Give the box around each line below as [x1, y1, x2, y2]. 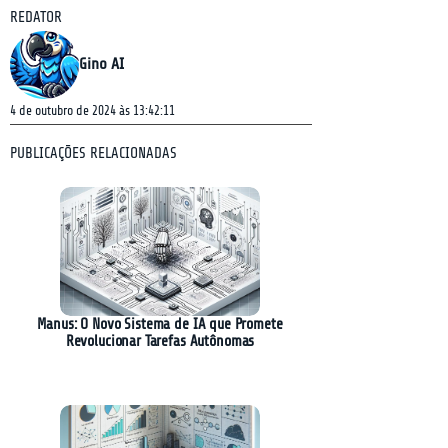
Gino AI [79, 55, 124, 73]
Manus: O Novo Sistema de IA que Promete [37, 316, 283, 333]
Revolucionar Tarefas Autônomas [65, 333, 255, 350]
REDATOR [10, 9, 62, 26]
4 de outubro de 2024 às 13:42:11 [10, 103, 175, 118]
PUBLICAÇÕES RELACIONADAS [10, 145, 177, 162]
